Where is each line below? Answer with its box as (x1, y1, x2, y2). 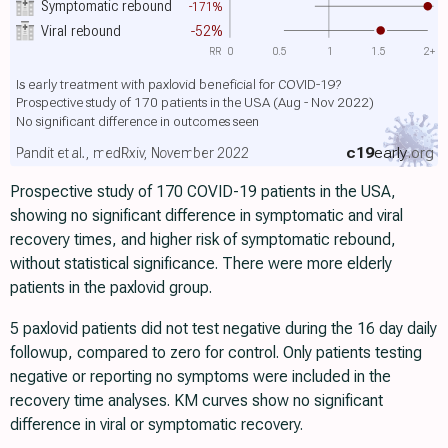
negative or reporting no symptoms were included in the (10, 366, 391, 386)
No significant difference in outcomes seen (15, 112, 259, 129)
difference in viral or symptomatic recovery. (10, 414, 303, 434)
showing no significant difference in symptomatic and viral (10, 205, 403, 225)
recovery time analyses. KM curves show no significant (10, 390, 383, 410)
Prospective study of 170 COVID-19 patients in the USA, (10, 181, 396, 201)
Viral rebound (41, 21, 122, 40)
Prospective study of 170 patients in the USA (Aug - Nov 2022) (15, 93, 374, 110)
